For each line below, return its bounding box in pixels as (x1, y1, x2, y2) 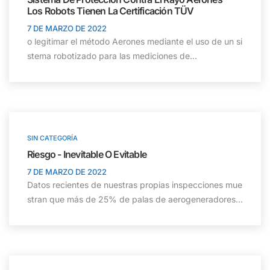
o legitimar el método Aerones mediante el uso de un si (27, 36, 242, 46)
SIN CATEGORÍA (27, 134, 78, 142)
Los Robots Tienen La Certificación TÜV (27, 5, 194, 17)
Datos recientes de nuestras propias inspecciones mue (27, 180, 242, 190)
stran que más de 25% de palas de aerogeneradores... (27, 194, 243, 204)
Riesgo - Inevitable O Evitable (27, 148, 146, 160)
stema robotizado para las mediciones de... (27, 51, 197, 61)
